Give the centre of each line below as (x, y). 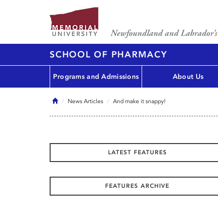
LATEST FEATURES (137, 152)
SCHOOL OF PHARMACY (109, 54)
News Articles (85, 101)
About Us (188, 76)
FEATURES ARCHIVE (137, 186)
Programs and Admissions (96, 76)
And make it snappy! (139, 101)
